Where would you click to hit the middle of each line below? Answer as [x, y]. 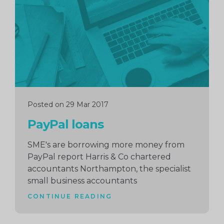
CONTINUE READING [70, 196]
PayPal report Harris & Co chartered [99, 157]
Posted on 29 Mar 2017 [68, 104]
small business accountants [82, 181]
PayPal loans [65, 124]
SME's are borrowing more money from [106, 145]
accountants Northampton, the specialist [109, 169]
